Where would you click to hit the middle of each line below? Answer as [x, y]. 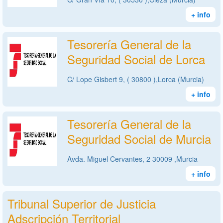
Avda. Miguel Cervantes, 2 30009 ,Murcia [132, 159]
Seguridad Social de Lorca [136, 59]
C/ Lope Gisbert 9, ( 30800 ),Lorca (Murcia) [136, 79]
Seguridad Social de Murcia [139, 138]
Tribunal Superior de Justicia [82, 203]
